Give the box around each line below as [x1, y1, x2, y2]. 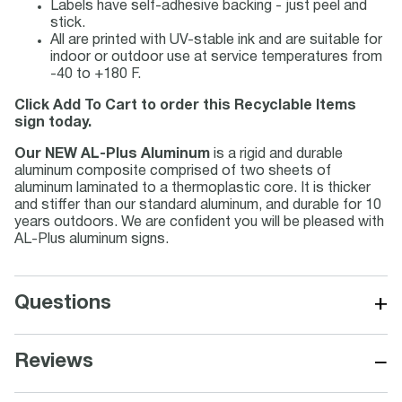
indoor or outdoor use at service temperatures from [50, 51, 382, 64]
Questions [14, 294, 111, 312]
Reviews [14, 353, 93, 371]
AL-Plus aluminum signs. [14, 233, 169, 246]
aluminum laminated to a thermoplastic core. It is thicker [14, 182, 371, 195]
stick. [50, 17, 85, 30]
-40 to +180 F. [50, 68, 141, 81]
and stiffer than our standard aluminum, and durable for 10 [14, 199, 381, 212]
